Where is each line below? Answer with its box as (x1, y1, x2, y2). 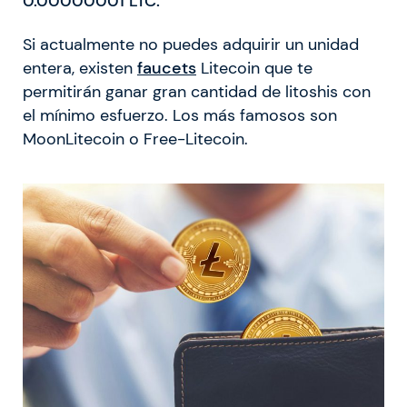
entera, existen (23, 58, 137, 79)
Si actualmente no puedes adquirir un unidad (23, 35, 359, 55)
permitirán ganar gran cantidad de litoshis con (23, 82, 371, 103)
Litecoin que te (196, 58, 313, 79)
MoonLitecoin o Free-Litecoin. (23, 129, 248, 150)
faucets (137, 58, 196, 79)
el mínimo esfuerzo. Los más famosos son (23, 105, 337, 126)
